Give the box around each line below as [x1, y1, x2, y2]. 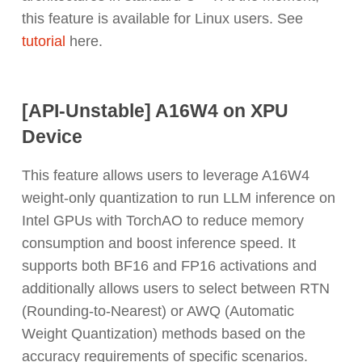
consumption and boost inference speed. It [21, 234, 296, 251]
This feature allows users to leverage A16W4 [21, 166, 309, 183]
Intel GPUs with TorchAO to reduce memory [21, 212, 304, 229]
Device [21, 125, 82, 147]
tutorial [21, 33, 65, 49]
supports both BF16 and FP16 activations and [21, 257, 317, 274]
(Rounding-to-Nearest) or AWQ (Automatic [21, 302, 294, 319]
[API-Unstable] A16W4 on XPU [21, 99, 288, 121]
